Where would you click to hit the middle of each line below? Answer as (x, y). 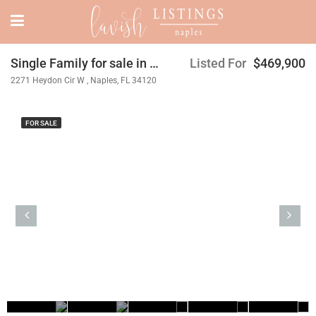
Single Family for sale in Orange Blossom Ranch (154, 63)
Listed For (218, 63)
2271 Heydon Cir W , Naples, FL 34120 (84, 80)
